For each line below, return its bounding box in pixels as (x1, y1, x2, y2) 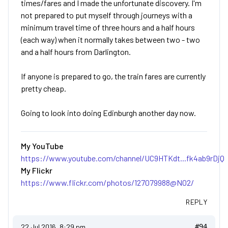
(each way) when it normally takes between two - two (21, 35, 200, 44)
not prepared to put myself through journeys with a (21, 10, 192, 20)
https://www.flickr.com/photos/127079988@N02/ (21, 178, 194, 187)
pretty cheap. (21, 83, 66, 93)
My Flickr (21, 165, 52, 175)
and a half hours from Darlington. (21, 47, 131, 56)
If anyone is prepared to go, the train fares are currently (21, 71, 206, 81)
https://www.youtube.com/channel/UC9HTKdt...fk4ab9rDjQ (21, 153, 224, 163)
